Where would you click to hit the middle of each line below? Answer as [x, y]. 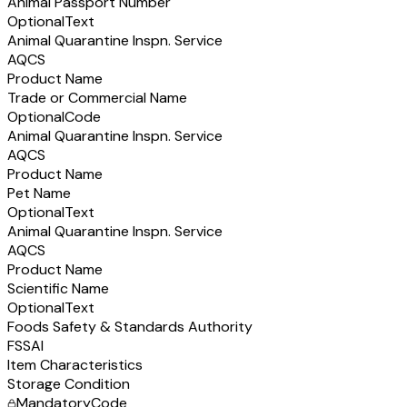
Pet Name [39, 193]
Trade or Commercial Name [97, 97]
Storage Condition [69, 383]
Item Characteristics [75, 364]
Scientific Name [58, 288]
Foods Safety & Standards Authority [130, 326]
